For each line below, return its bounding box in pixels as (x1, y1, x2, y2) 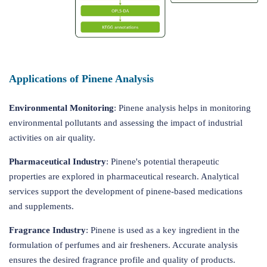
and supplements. (9, 201, 74, 212)
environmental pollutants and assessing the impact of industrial (9, 118, 243, 128)
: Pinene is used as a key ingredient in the (86, 225, 240, 235)
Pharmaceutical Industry (9, 157, 106, 167)
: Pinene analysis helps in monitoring (114, 103, 251, 113)
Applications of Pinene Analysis (9, 73, 154, 85)
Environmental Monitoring (9, 103, 114, 113)
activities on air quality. (9, 133, 95, 143)
